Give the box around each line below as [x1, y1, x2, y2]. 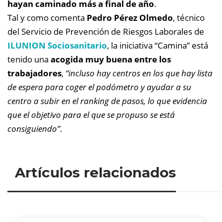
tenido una [7, 54, 51, 65]
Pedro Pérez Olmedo [87, 12, 173, 23]
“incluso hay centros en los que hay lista [65, 67, 213, 79]
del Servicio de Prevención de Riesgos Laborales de [7, 26, 204, 37]
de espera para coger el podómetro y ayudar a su [7, 81, 191, 93]
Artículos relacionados [15, 164, 176, 181]
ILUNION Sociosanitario [7, 40, 107, 51]
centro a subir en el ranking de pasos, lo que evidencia [7, 95, 207, 107]
